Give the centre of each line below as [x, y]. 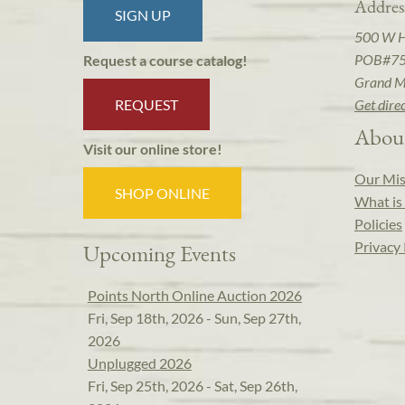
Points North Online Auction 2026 [194, 296]
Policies [378, 224]
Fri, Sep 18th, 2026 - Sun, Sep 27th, [194, 318]
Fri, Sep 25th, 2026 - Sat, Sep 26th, [192, 386]
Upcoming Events [160, 254]
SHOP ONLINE [163, 193]
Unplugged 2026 [139, 363]
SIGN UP [143, 15]
